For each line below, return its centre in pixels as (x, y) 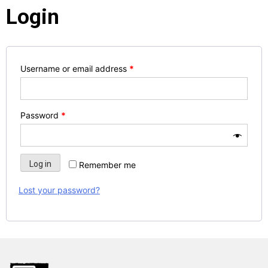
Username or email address (75, 69)
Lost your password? (59, 190)
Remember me (107, 165)
